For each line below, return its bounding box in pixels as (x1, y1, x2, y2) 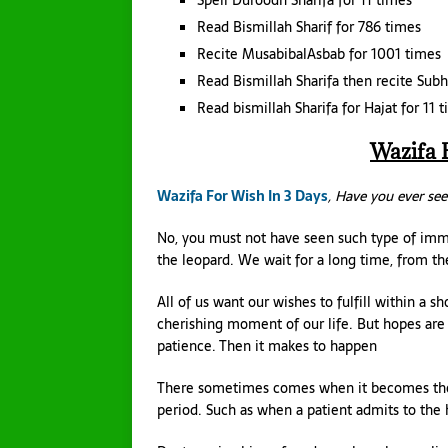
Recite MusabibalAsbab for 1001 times (197, 43, 441, 66)
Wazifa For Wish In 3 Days (157, 185, 328, 208)
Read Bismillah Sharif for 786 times (197, 16, 421, 39)
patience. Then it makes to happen (157, 335, 377, 358)
